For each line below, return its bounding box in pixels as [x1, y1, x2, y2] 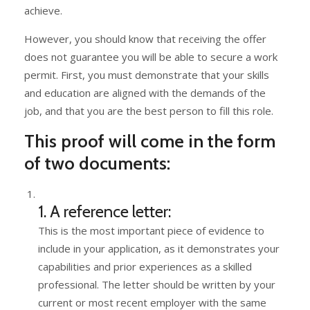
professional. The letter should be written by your [38, 277, 275, 291]
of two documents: [24, 152, 170, 174]
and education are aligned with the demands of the [24, 85, 266, 100]
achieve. [24, 3, 65, 17]
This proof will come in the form [24, 129, 275, 152]
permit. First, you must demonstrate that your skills [24, 67, 269, 82]
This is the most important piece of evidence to [38, 223, 264, 237]
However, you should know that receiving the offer [24, 31, 266, 46]
